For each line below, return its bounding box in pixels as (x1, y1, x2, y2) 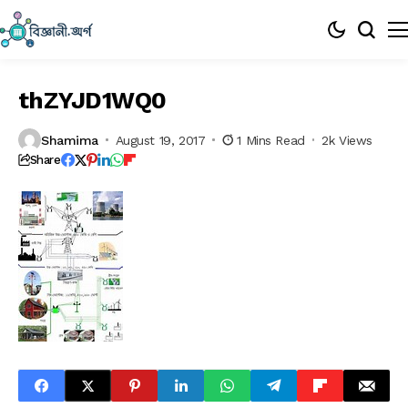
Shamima (41, 132, 99, 148)
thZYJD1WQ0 (18, 87, 167, 114)
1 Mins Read (237, 132, 305, 148)
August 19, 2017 (115, 132, 206, 148)
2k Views (321, 132, 372, 148)
